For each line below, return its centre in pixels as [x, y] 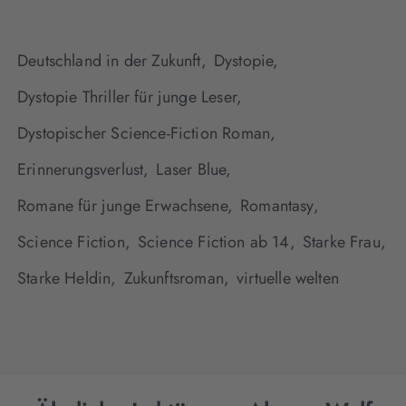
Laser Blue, [194, 170]
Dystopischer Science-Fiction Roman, [147, 134]
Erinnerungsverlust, [83, 170]
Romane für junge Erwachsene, [126, 206]
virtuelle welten [288, 279]
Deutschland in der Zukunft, [112, 61]
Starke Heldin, [67, 279]
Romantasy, [280, 206]
